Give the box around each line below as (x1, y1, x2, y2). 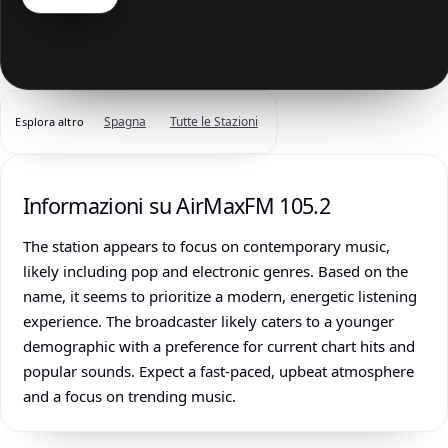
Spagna (103, 113, 146, 131)
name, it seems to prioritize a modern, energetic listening (22, 286, 417, 307)
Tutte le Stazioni (169, 113, 258, 131)
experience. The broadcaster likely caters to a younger (22, 311, 394, 332)
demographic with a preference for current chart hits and (22, 336, 415, 357)
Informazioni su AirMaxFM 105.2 (22, 191, 331, 221)
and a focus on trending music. (22, 386, 236, 407)
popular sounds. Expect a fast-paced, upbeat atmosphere (22, 361, 414, 382)
